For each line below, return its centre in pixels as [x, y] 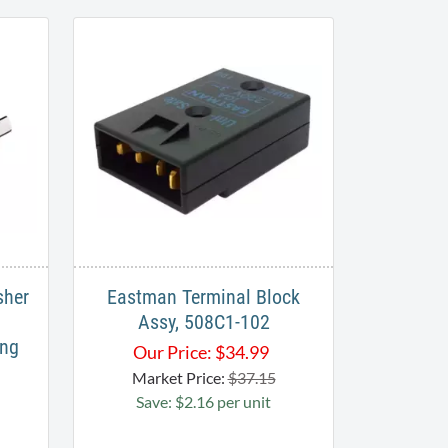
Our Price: [172, 351]
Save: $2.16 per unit [203, 401]
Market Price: [179, 377]
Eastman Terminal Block [203, 296]
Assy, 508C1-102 [203, 321]
